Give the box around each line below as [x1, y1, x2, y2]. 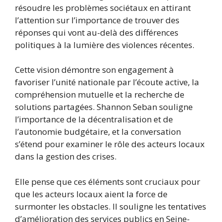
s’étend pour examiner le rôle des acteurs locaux [15, 138, 205, 150]
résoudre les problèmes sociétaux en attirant [15, 1, 191, 13]
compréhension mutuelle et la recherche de [15, 89, 184, 101]
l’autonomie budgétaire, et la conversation [15, 126, 181, 138]
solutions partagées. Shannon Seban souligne [15, 101, 193, 113]
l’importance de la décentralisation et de [15, 113, 173, 125]
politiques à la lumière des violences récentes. [15, 39, 194, 51]
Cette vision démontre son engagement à [15, 64, 174, 76]
